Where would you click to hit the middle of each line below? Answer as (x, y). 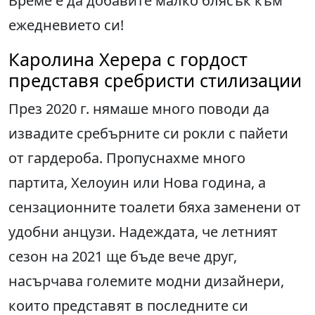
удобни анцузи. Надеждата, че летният (143, 232)
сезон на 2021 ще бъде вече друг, (123, 257)
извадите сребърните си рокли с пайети (148, 134)
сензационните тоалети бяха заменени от (155, 207)
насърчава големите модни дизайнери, (146, 281)
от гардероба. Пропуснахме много (127, 158)
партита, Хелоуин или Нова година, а (137, 183)
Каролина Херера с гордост (128, 59)
